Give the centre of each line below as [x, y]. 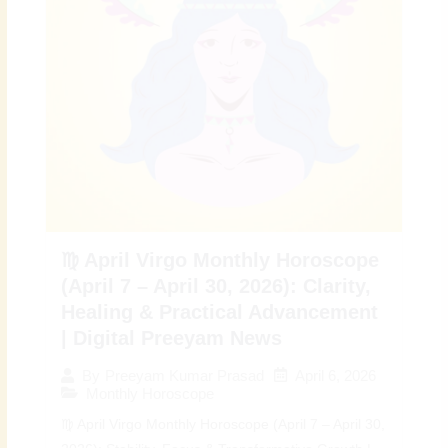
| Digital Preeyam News [172, 337]
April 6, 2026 [336, 375]
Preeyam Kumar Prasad [185, 376]
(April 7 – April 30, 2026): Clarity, [216, 285]
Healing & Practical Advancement [220, 311]
